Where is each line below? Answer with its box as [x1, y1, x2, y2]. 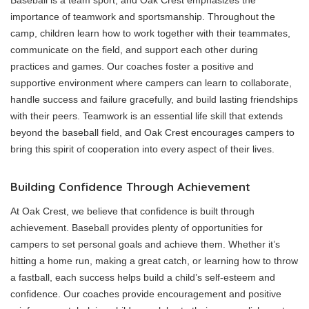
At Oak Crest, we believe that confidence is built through [10, 206, 255, 217]
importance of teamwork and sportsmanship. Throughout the [10, 11, 275, 23]
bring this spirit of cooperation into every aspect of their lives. [10, 143, 275, 155]
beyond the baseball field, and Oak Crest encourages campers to [10, 127, 295, 139]
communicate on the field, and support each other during [10, 44, 258, 56]
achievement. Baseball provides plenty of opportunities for [10, 222, 263, 234]
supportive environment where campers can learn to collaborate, [10, 77, 292, 89]
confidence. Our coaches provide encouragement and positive [10, 288, 281, 300]
